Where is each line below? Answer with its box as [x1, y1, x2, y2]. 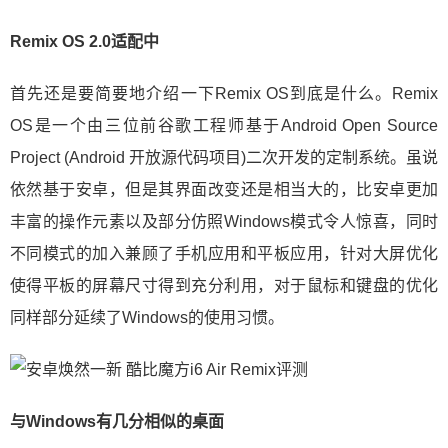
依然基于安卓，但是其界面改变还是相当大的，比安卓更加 [10, 180, 438, 198]
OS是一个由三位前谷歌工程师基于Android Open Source [10, 116, 438, 134]
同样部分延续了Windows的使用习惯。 [10, 308, 284, 326]
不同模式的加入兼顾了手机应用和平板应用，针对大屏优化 [10, 244, 438, 262]
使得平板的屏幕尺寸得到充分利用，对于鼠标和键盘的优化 [10, 276, 438, 294]
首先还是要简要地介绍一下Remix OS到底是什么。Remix [10, 84, 438, 102]
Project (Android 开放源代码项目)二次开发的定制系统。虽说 [10, 148, 438, 166]
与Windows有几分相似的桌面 [10, 412, 224, 430]
